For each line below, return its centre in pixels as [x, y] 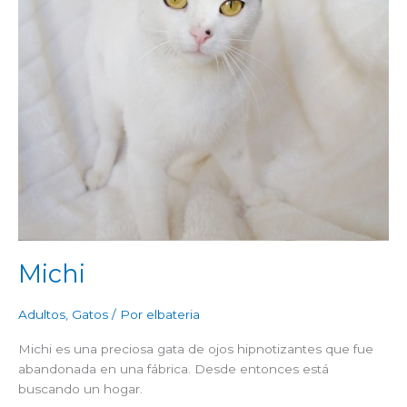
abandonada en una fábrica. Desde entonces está [174, 368]
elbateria [173, 315]
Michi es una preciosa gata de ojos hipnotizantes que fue [196, 348]
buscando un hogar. [80, 388]
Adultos [42, 315]
